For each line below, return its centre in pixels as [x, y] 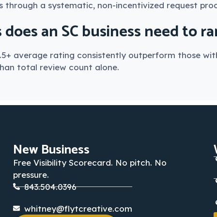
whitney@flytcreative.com [78, 208]
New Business [52, 150]
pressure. [31, 174]
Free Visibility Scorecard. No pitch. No [90, 162]
